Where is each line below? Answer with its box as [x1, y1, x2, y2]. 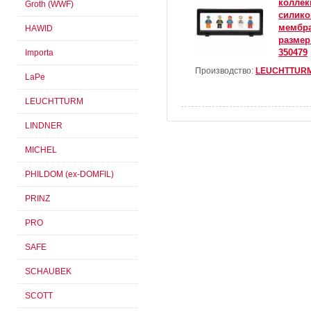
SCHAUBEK [25, 267, 72, 276]
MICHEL [25, 145, 57, 155]
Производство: [195, 65, 255, 76]
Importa [25, 48, 53, 58]
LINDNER [25, 121, 62, 131]
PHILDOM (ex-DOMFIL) [25, 169, 114, 179]
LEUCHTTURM [25, 96, 83, 106]
